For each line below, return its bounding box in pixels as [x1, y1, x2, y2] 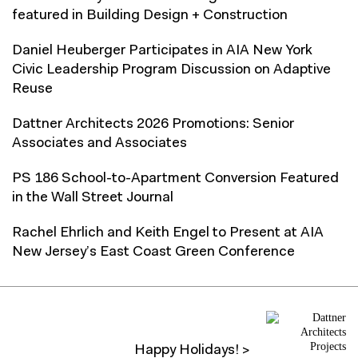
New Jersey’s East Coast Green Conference [12, 245, 295, 260]
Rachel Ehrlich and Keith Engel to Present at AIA [12, 225, 324, 241]
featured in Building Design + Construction [12, 8, 288, 23]
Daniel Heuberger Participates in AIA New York [12, 43, 312, 58]
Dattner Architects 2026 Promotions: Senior [12, 117, 294, 132]
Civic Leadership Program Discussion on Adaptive [12, 62, 331, 78]
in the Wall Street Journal [12, 190, 173, 205]
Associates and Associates [12, 136, 187, 151]
